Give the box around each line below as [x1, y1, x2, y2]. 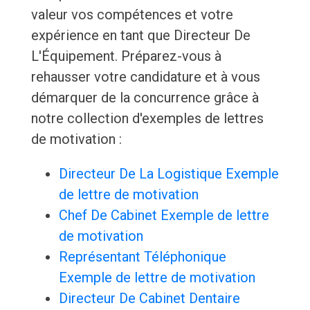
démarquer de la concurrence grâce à [30, 89, 259, 107]
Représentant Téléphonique [58, 248, 226, 266]
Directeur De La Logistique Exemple [58, 165, 279, 183]
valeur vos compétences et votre [30, 6, 233, 24]
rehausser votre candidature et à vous [30, 69, 260, 86]
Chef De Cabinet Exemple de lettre [58, 207, 269, 224]
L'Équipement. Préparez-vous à [30, 48, 221, 65]
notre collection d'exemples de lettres [30, 110, 264, 127]
